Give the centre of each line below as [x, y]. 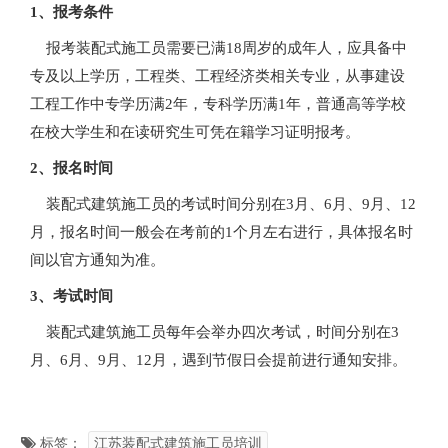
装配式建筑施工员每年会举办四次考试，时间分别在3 [214, 332]
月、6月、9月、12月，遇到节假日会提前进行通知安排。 [218, 360]
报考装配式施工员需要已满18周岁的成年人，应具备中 [218, 48]
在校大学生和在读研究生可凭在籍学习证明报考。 [195, 132]
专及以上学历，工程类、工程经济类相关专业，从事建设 [217, 76]
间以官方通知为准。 [97, 260]
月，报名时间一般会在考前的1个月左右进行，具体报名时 [221, 232]
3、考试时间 [71, 296]
